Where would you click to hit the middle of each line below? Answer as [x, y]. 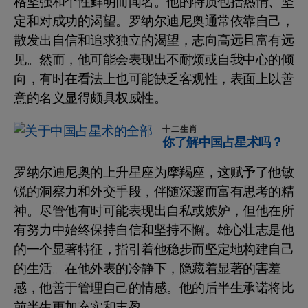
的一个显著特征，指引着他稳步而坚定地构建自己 [154, 250]
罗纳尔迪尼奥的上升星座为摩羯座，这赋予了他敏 [154, 173]
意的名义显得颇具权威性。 [90, 99]
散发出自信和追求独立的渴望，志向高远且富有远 [154, 41]
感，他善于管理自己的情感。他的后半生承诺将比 [154, 288]
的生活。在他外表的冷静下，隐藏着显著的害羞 [147, 269]
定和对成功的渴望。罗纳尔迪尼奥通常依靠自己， [154, 22]
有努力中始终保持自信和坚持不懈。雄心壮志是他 [154, 231]
